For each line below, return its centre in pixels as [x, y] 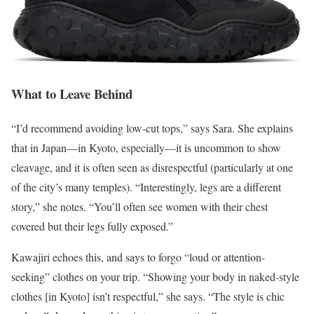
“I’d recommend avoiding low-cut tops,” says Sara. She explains [152, 128]
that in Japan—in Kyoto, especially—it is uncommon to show [146, 148]
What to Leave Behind [72, 94]
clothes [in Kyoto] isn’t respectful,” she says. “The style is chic [148, 296]
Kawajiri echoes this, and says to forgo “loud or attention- [138, 257]
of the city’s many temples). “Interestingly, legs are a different [146, 187]
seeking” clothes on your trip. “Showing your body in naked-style [155, 277]
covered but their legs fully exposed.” [92, 226]
